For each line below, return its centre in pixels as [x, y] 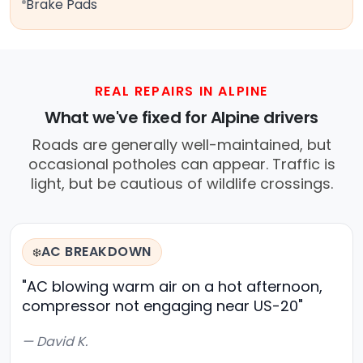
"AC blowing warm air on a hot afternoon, [172, 287]
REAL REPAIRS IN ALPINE [181, 92]
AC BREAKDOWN [96, 252]
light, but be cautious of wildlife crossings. [181, 184]
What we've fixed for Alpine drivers [181, 118]
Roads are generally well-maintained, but [181, 145]
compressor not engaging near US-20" [162, 306]
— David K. [55, 342]
